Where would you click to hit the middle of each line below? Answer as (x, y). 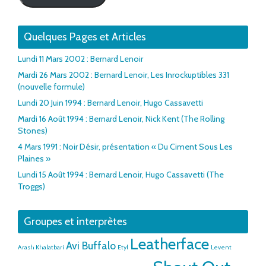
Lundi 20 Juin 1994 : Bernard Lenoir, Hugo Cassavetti (110, 102)
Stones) (33, 130)
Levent (221, 247)
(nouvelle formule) (51, 86)
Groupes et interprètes (75, 221)
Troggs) (31, 186)
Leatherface (170, 244)
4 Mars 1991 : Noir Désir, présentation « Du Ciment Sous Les (125, 146)
